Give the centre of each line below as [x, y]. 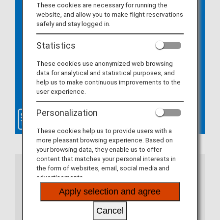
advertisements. [60, 178]
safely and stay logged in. [73, 24]
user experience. [61, 91]
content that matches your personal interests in [106, 159]
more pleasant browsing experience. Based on [104, 140]
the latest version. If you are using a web [104, 208]
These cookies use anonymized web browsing [104, 63]
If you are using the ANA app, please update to [116, 198]
